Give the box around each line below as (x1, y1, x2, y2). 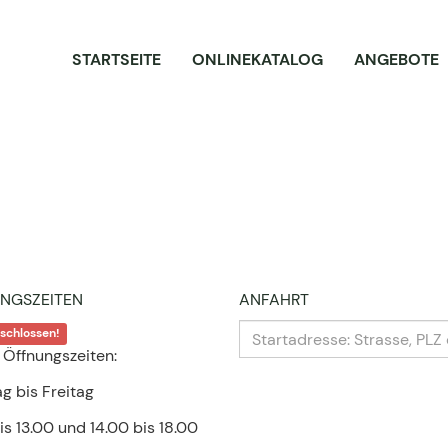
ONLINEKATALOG (192, 49, 323, 70)
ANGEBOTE (354, 49, 439, 70)
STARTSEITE (72, 49, 161, 70)
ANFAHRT (239, 289, 309, 310)
